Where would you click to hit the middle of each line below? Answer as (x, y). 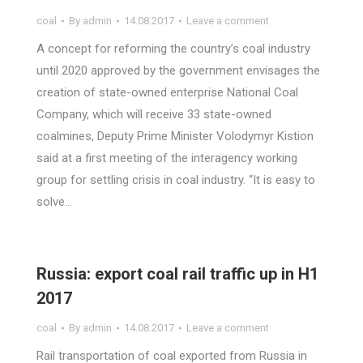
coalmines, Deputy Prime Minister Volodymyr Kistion (175, 136)
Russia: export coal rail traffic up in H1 (177, 274)
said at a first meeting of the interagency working (167, 158)
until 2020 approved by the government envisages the (178, 70)
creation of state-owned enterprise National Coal (167, 92)
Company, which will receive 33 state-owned (154, 114)
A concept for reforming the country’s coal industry (173, 49)
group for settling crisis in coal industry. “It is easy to (176, 180)
